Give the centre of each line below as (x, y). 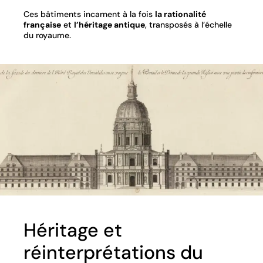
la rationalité (181, 14)
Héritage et (73, 230)
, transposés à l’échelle (188, 24)
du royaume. (47, 35)
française (42, 24)
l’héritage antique (109, 24)
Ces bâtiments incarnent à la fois (89, 14)
